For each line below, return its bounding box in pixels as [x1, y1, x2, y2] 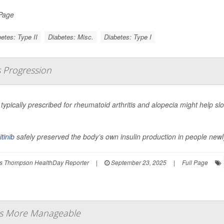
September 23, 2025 [109, 157, 166, 166]
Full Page [182, 157, 208, 166]
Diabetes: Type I [103, 31, 151, 41]
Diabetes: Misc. [47, 31, 93, 41]
